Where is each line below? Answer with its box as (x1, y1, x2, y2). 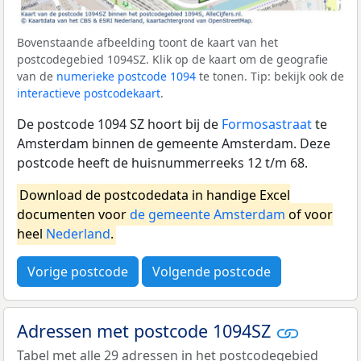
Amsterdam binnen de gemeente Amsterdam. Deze (17, 134, 330, 152)
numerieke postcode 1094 (56, 68, 196, 84)
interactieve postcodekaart (17, 85, 160, 101)
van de (17, 68, 56, 84)
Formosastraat (222, 114, 312, 133)
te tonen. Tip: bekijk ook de (196, 68, 344, 84)
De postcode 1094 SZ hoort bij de (17, 114, 222, 133)
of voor (285, 205, 333, 223)
